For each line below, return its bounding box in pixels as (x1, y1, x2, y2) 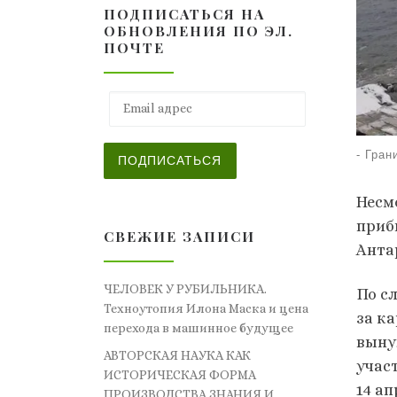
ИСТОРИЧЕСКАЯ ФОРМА (104, 368, 256, 383)
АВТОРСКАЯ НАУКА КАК (104, 348, 251, 363)
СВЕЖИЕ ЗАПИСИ (104, 227, 255, 246)
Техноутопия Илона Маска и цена (104, 301, 308, 316)
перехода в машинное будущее (104, 321, 293, 336)
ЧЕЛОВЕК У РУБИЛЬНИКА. (104, 282, 267, 297)
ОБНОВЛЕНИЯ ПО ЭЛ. (104, 21, 293, 41)
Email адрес (103, 91, 185, 105)
